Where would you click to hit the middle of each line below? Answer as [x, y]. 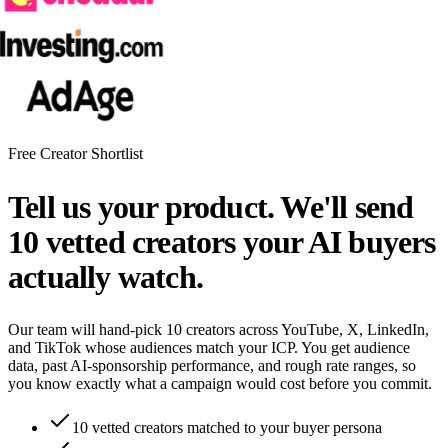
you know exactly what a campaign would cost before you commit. [220, 384]
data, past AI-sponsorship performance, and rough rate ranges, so [212, 366]
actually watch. [105, 276]
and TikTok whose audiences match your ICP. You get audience [209, 348]
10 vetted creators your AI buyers [222, 241]
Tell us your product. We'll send [211, 206]
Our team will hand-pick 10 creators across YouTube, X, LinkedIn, [218, 330]
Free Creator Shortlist [75, 154]
